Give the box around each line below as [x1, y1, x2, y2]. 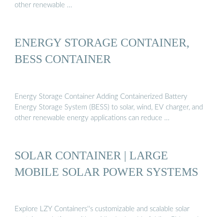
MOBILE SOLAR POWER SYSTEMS [15, 165, 198, 178]
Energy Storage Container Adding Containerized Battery [15, 93, 187, 100]
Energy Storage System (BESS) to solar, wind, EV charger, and [15, 103, 203, 111]
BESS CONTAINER [15, 52, 111, 66]
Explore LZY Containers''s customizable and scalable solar [15, 205, 189, 213]
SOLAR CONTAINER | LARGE [15, 148, 168, 162]
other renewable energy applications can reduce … [15, 114, 170, 122]
